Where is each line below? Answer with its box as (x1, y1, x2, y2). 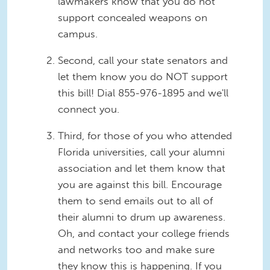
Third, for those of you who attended (58, 130, 232, 142)
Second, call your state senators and (58, 54, 228, 67)
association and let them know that (58, 162, 225, 174)
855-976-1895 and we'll (115, 87, 228, 99)
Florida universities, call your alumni (58, 146, 225, 158)
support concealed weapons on (58, 11, 207, 24)
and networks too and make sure (58, 243, 215, 256)
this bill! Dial (58, 87, 115, 99)
